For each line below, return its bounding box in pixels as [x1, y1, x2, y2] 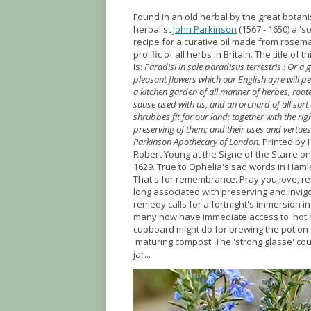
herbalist [133, 23, 173, 35]
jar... [133, 248, 151, 260]
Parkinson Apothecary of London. [133, 135, 262, 148]
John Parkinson [173, 23, 237, 35]
